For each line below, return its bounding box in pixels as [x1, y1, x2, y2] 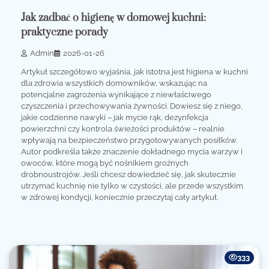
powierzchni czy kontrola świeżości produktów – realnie [21, 124, 225, 134]
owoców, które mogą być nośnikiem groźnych [21, 159, 189, 168]
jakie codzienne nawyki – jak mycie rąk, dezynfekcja [21, 113, 208, 122]
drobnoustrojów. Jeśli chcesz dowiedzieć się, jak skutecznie [21, 170, 236, 180]
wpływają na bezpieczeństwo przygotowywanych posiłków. [21, 136, 237, 145]
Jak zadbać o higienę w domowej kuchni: [21, 11, 206, 25]
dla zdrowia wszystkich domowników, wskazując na [21, 79, 207, 88]
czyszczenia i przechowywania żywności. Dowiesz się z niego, [21, 101, 243, 111]
